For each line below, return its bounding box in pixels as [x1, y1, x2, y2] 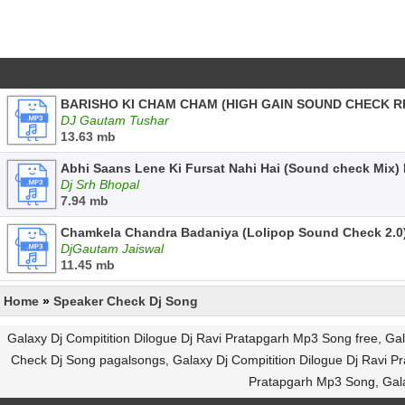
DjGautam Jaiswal [61, 241, 164, 256]
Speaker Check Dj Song [53, 294, 198, 308]
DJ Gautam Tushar [61, 113, 169, 127]
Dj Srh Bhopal [61, 177, 139, 192]
